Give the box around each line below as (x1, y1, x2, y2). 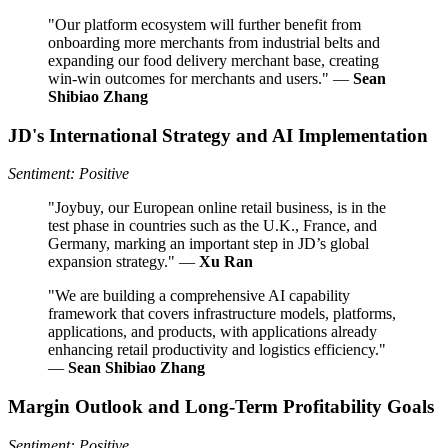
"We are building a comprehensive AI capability (48, 287, 350, 305)
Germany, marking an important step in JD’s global (48, 235, 369, 253)
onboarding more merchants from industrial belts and (48, 34, 380, 51)
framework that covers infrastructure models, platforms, (48, 305, 396, 323)
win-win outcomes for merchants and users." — (48, 70, 353, 87)
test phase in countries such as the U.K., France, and (48, 217, 377, 235)
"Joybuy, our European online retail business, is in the (48, 199, 386, 217)
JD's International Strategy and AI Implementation (8, 124, 428, 146)
